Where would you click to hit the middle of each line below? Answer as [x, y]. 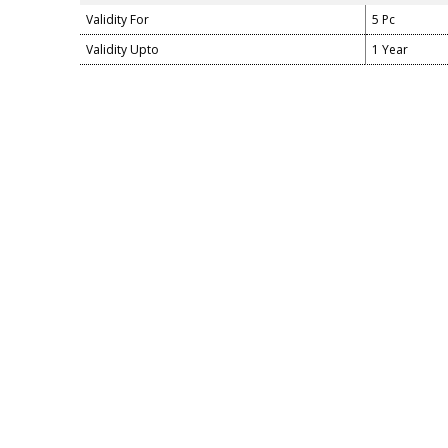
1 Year [390, 49]
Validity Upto [122, 49]
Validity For [117, 19]
